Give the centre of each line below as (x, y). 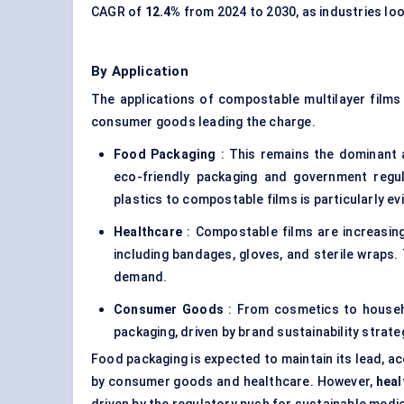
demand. (141, 277)
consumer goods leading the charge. (203, 122)
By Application (140, 72)
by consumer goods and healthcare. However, (234, 382)
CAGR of (118, 12)
